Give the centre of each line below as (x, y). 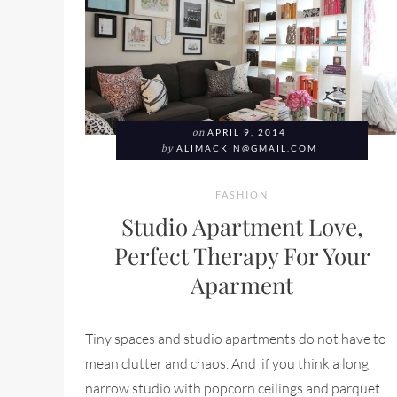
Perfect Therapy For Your (242, 256)
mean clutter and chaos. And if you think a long (227, 364)
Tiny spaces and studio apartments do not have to (236, 339)
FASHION (242, 195)
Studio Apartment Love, (242, 226)
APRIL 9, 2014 (247, 133)
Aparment (242, 285)
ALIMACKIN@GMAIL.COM (247, 149)
